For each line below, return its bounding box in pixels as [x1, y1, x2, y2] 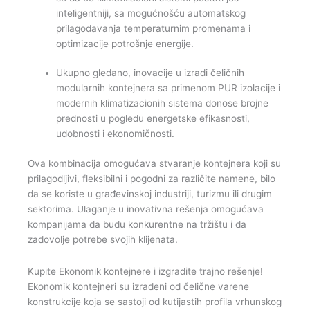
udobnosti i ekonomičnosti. [56, 128, 178, 140]
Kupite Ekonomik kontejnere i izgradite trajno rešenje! [28, 265, 263, 277]
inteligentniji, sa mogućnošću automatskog [56, 7, 246, 19]
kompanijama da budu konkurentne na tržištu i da [28, 218, 246, 230]
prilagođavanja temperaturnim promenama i [56, 22, 251, 34]
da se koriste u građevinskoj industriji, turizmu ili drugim [28, 188, 272, 199]
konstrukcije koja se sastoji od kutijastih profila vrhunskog [28, 295, 282, 307]
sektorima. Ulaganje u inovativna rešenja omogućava [28, 203, 264, 215]
